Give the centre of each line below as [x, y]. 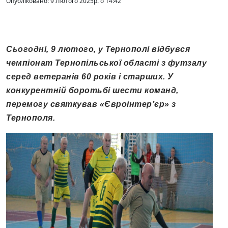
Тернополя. [31, 118]
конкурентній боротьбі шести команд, [92, 91]
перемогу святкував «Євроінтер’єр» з [91, 104]
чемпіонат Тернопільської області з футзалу [106, 63]
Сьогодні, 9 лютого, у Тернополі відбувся [98, 49]
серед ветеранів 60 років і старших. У [90, 77]
